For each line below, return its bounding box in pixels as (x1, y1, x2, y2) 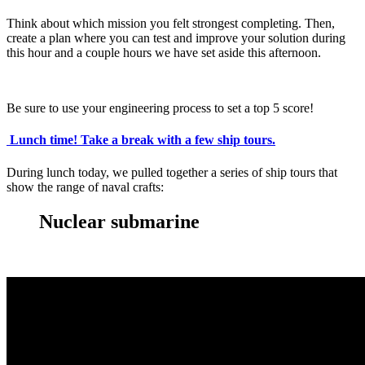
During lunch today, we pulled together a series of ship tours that (7, 165, 337, 179)
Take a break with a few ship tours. (77, 133, 275, 147)
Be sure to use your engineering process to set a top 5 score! (7, 101, 314, 116)
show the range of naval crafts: (7, 179, 164, 194)
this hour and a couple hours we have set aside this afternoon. (7, 46, 321, 60)
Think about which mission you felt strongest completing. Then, (7, 16, 335, 31)
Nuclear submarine (39, 210, 200, 232)
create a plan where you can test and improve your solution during (7, 31, 345, 46)
